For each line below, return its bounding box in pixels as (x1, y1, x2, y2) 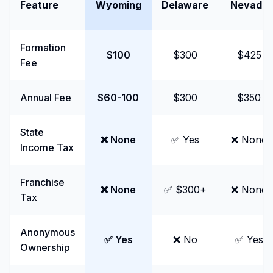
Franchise (20, 176, 65, 188)
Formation (20, 41, 66, 54)
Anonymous (20, 226, 75, 238)
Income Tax (20, 141, 74, 154)
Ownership (20, 241, 70, 253)
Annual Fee (20, 91, 71, 104)
